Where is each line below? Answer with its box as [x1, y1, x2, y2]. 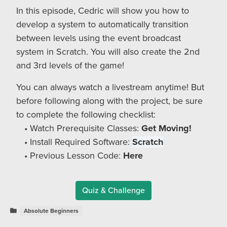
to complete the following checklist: [16, 109, 156, 120]
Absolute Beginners [23, 207, 79, 214]
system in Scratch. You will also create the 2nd [16, 46, 200, 57]
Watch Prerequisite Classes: [29, 123, 141, 134]
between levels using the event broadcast [16, 32, 181, 44]
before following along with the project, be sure [16, 95, 203, 106]
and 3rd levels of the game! [16, 60, 124, 71]
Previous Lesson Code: [29, 150, 123, 161]
